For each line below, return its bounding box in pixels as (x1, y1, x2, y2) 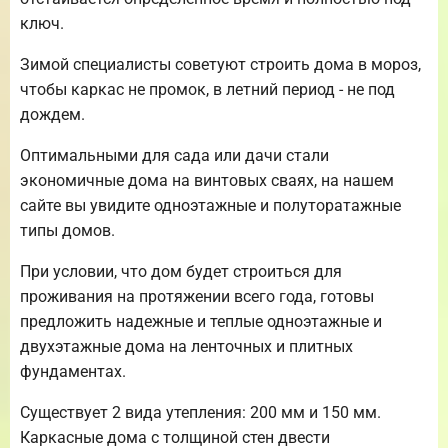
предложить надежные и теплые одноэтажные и (20, 311, 382, 331)
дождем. (20, 104, 85, 124)
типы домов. (20, 220, 115, 240)
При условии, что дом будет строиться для (20, 261, 342, 281)
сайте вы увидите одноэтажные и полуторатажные (20, 195, 401, 215)
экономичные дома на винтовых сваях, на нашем (20, 170, 394, 190)
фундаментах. (20, 361, 126, 381)
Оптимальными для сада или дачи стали (20, 145, 329, 165)
